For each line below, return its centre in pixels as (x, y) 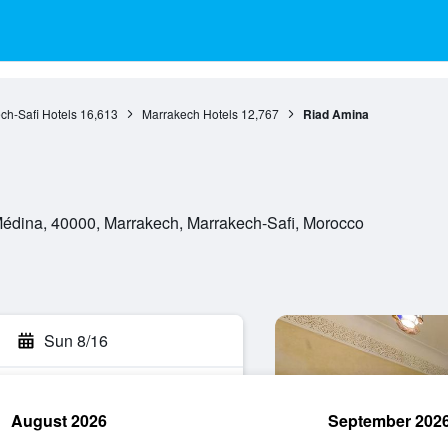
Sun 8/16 (76, 340)
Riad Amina (335, 114)
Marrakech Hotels (189, 113)
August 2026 (59, 420)
